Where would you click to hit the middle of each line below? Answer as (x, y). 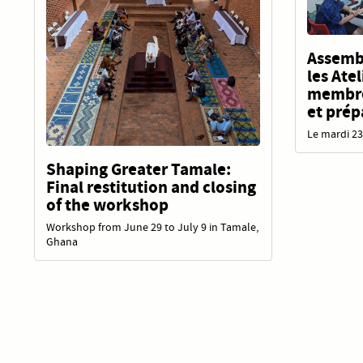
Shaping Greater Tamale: (139, 169)
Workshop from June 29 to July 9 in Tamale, (152, 226)
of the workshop (107, 205)
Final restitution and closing (151, 187)
